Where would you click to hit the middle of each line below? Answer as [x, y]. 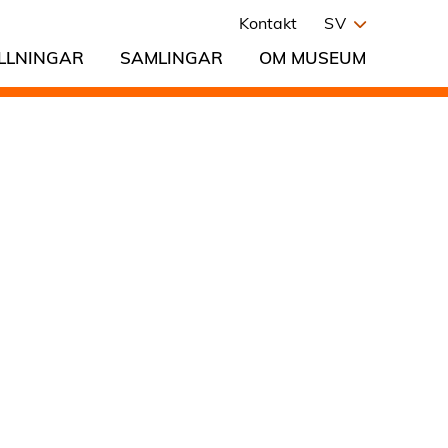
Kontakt [268, 22]
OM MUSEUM [312, 57]
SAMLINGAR [171, 57]
